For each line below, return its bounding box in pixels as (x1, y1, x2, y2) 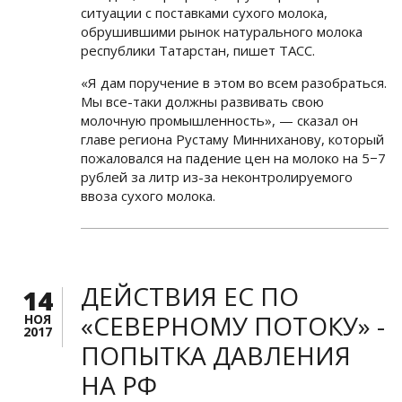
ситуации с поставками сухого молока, (81, 3, 328, 22)
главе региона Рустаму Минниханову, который (81, 129, 384, 148)
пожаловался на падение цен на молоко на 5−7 (81, 148, 386, 167)
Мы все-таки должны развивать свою (81, 92, 324, 110)
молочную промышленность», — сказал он (81, 110, 358, 129)
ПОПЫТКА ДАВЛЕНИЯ (81, 337, 351, 372)
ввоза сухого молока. (81, 186, 215, 205)
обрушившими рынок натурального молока (81, 22, 363, 40)
